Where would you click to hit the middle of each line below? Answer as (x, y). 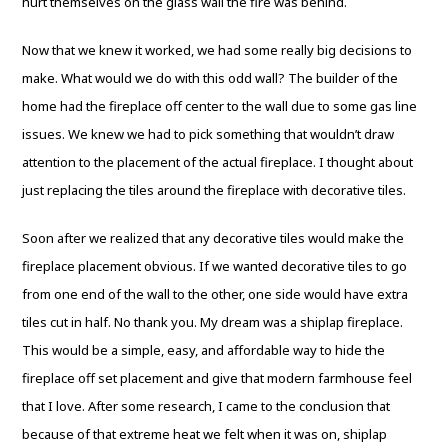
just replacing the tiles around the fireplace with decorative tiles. (214, 190)
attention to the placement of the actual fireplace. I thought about (218, 162)
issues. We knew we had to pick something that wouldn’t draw (208, 134)
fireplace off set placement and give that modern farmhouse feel (217, 378)
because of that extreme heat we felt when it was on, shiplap (205, 434)
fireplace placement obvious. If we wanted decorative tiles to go (215, 266)
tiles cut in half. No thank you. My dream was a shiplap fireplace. (213, 322)
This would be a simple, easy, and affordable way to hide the (204, 350)
